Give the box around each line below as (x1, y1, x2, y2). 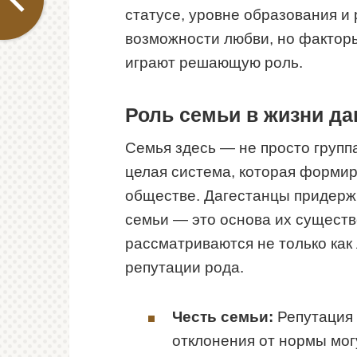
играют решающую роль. (125, 54, 303, 72)
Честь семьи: (172, 308, 273, 325)
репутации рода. (125, 258, 244, 276)
